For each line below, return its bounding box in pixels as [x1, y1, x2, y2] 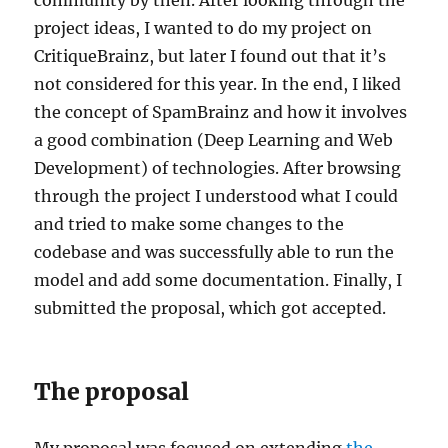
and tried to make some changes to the [34, 213, 345, 234]
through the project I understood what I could [34, 185, 399, 206]
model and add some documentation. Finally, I [34, 269, 403, 290]
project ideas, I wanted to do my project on [34, 17, 373, 38]
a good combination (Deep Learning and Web [34, 129, 394, 150]
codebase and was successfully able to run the [34, 241, 395, 262]
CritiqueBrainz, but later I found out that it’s [34, 45, 387, 66]
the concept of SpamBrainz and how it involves [34, 101, 408, 122]
